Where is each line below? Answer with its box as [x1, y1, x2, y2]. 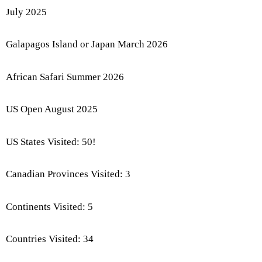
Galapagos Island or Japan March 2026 [6, 39, 168, 50]
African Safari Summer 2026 [6, 71, 124, 82]
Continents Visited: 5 [6, 201, 93, 212]
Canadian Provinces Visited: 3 [6, 168, 130, 180]
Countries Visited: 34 [6, 233, 94, 245]
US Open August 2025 [6, 104, 98, 115]
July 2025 [6, 6, 47, 18]
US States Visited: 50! [6, 136, 96, 147]
